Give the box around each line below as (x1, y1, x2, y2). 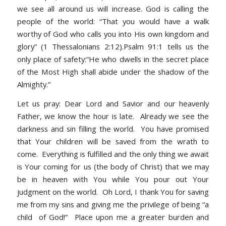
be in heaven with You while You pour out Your (17, 174, 209, 184)
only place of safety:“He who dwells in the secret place (17, 54, 209, 65)
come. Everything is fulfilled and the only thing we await (17, 148, 209, 159)
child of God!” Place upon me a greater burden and (17, 211, 209, 222)
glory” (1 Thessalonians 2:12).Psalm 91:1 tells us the (17, 41, 209, 52)
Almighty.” (17, 79, 50, 90)
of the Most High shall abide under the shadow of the (17, 67, 209, 77)
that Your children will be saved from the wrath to (17, 136, 209, 146)
